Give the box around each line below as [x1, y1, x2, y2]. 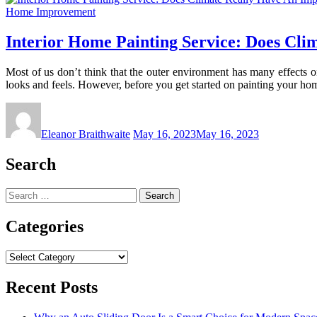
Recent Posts [6, 277, 98, 296]
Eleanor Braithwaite [41, 128, 130, 141]
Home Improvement [6, 6, 96, 18]
